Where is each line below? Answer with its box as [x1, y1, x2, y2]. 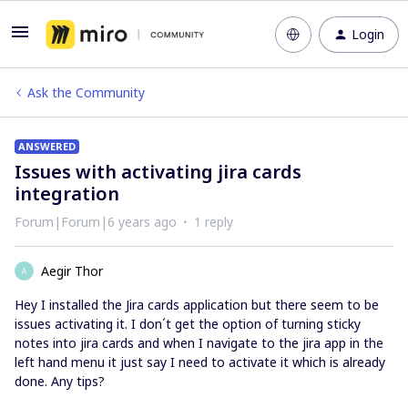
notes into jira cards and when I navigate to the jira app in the [15, 334, 383, 352]
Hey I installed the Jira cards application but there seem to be [15, 296, 379, 313]
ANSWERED [18, 139, 76, 153]
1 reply [194, 213, 233, 230]
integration [15, 181, 119, 206]
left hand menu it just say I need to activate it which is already [15, 353, 385, 371]
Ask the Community [27, 84, 145, 101]
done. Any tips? [15, 372, 105, 390]
